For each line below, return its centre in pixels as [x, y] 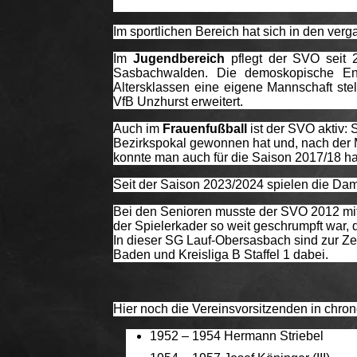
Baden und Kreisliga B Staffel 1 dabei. [222, 254]
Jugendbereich [178, 58]
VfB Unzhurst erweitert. [178, 101]
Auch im [138, 128]
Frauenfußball [206, 128]
